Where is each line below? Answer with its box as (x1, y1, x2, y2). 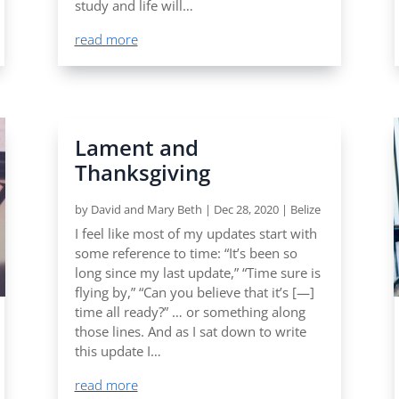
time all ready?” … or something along (74, 303, 305, 322)
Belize (289, 201, 321, 218)
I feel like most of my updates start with (74, 224, 317, 243)
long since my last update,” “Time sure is (74, 264, 321, 282)
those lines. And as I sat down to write (74, 322, 306, 341)
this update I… (74, 342, 161, 361)
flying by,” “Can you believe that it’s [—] (74, 283, 314, 302)
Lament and (74, 133, 199, 163)
